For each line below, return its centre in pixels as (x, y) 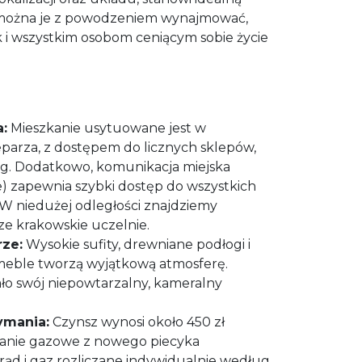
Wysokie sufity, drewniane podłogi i (137, 245)
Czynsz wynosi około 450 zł (137, 322)
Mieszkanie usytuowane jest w (107, 128)
